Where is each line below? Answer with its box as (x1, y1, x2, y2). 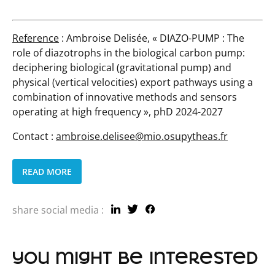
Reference (12, 31, 59, 45)
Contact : (12, 129, 56, 143)
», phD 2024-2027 (141, 104, 223, 118)
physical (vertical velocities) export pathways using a (12, 75, 253, 89)
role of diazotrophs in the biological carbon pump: (12, 45, 245, 60)
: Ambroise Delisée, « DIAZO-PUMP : (59, 31, 227, 45)
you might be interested (12, 250, 258, 268)
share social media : (12, 203, 104, 217)
